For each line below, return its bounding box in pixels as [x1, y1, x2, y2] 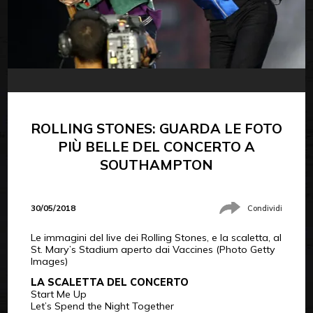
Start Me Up [30, 288, 87, 301]
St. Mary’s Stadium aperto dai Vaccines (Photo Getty [30, 243, 275, 256]
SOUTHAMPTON [100, 155, 213, 173]
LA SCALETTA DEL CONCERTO [30, 276, 189, 289]
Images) [30, 255, 68, 268]
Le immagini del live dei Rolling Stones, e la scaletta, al [30, 231, 282, 245]
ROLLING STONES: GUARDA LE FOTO [31, 119, 282, 137]
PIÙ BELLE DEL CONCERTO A [58, 137, 255, 155]
